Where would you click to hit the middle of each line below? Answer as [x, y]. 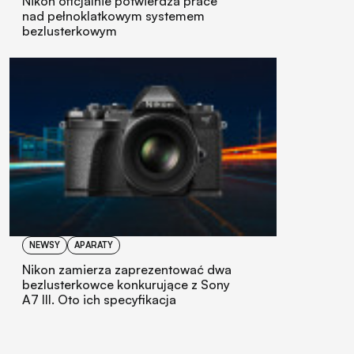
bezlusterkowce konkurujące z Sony [126, 284]
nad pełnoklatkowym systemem [113, 16]
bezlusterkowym [70, 31]
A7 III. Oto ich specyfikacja [99, 299]
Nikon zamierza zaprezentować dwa [127, 269]
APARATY [94, 245]
